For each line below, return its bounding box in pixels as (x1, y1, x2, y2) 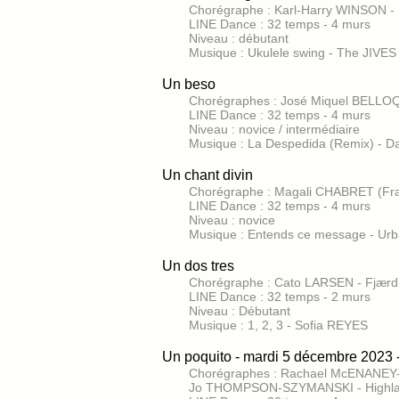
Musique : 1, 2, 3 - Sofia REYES (189, 318, 368, 332)
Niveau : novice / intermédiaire (189, 122, 360, 136)
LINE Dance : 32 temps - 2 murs (189, 289, 370, 304)
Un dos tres (162, 258, 234, 273)
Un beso (162, 77, 216, 92)
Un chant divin (162, 167, 253, 183)
